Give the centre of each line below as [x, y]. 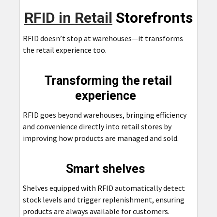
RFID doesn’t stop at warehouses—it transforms [103, 38]
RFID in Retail [68, 17]
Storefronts [152, 17]
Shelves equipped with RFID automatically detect [104, 188]
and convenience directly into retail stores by [97, 126]
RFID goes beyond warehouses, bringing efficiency [104, 115]
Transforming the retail [108, 80]
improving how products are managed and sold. [101, 138]
